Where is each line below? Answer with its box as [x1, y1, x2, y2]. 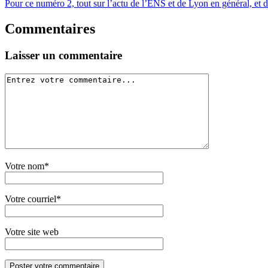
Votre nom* [5, 160, 49, 171]
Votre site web [5, 226, 59, 237]
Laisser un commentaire [5, 48, 122, 62]
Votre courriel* [5, 193, 61, 204]
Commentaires [5, 20, 95, 36]
